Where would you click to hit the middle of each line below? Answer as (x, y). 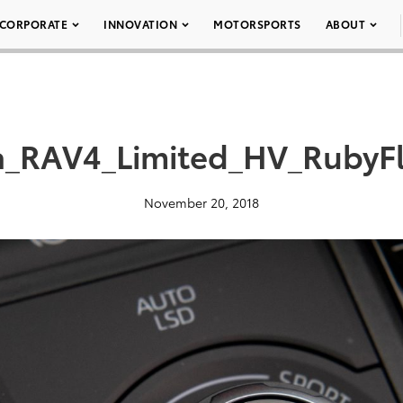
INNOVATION (140, 24)
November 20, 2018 (201, 202)
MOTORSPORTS (257, 24)
